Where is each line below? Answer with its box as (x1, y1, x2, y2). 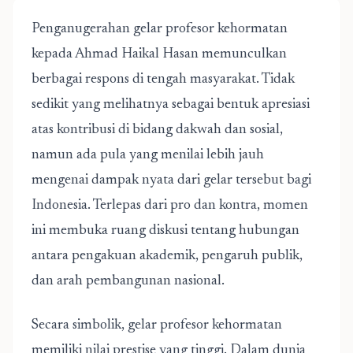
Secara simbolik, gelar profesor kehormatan (32, 318, 282, 333)
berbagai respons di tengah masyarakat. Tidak (32, 72, 295, 87)
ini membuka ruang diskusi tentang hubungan (32, 224, 299, 238)
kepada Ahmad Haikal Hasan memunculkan (32, 47, 287, 61)
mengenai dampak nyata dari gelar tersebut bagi (32, 173, 311, 188)
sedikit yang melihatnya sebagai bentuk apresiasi (32, 98, 310, 112)
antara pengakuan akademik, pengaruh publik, (32, 249, 303, 263)
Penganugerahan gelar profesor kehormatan (32, 22, 288, 36)
